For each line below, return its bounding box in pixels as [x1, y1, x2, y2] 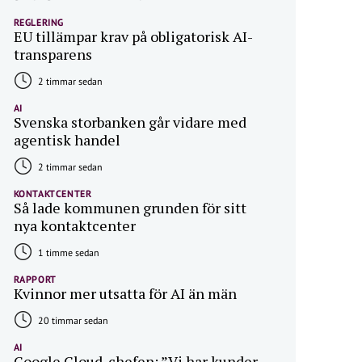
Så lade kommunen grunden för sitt [13, 198, 246, 217]
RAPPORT [13, 273, 57, 285]
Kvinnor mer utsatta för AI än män [13, 284, 237, 303]
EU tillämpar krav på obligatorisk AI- [13, 27, 253, 46]
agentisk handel [13, 130, 120, 149]
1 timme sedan [35, 246, 99, 259]
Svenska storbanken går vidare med [13, 112, 246, 132]
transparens [13, 44, 92, 64]
